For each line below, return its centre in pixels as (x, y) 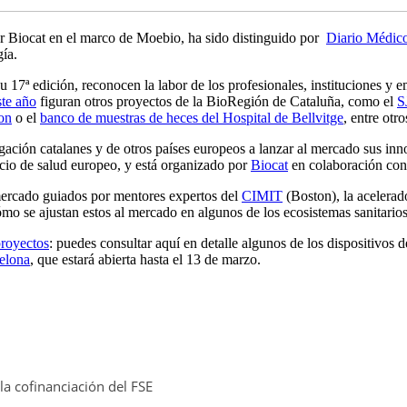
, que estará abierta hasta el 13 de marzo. (145, 260)
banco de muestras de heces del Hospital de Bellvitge (192, 118)
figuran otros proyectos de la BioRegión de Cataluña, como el (217, 102)
